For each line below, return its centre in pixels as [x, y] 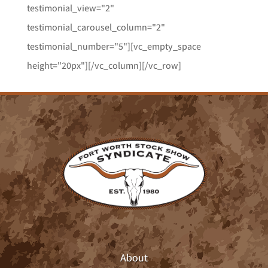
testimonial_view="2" [70, 8]
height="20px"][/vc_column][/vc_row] [104, 66]
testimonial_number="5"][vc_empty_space [114, 46]
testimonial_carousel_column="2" [96, 27]
